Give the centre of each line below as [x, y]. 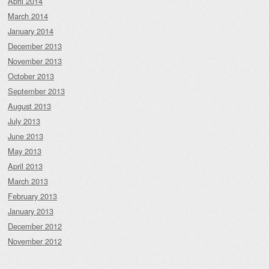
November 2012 [35, 241]
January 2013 [31, 211]
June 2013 [26, 136]
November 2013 [35, 61]
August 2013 [29, 106]
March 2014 [28, 16]
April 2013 [25, 166]
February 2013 [32, 196]
